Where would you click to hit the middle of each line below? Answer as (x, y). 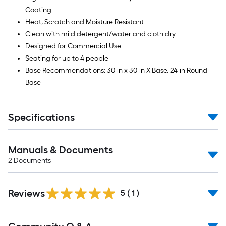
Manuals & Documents (61, 150)
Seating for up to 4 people (67, 58)
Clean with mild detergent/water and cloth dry (100, 34)
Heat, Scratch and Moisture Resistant (84, 22)
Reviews (26, 193)
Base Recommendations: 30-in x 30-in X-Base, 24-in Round (116, 70)
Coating (38, 10)
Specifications (41, 117)
